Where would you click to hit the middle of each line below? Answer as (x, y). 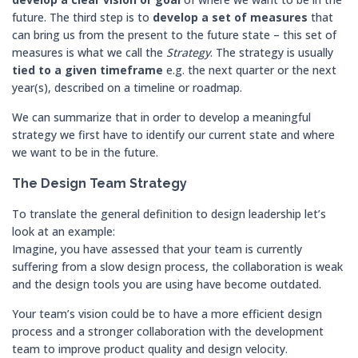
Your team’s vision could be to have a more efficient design (167, 314)
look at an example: (64, 231)
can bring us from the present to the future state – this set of (174, 35)
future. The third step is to (82, 17)
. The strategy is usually (272, 52)
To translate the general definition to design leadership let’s (169, 214)
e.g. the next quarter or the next (250, 70)
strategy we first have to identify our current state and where (173, 135)
